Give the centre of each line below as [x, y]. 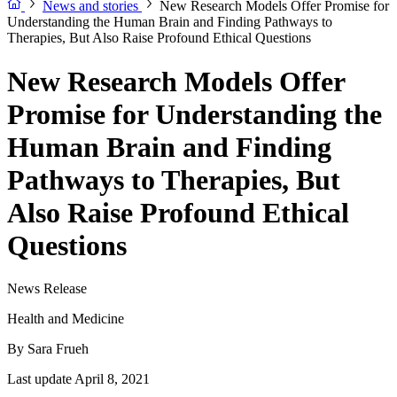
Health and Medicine [66, 319]
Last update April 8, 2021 [78, 379]
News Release [47, 289]
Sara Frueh [58, 349]
